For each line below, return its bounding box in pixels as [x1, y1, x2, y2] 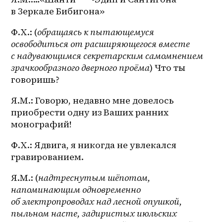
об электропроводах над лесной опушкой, [11, 195, 182, 208]
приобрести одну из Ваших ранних [11, 106, 169, 119]
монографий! [11, 118, 72, 131]
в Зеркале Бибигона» [11, 5, 105, 18]
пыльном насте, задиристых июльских [11, 207, 177, 220]
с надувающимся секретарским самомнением [11, 50, 204, 62]
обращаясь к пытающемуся [37, 26, 155, 39]
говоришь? [11, 73, 60, 86]
